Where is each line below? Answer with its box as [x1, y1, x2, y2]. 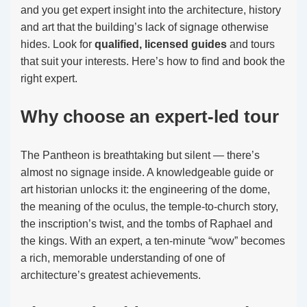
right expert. [21, 73, 77, 84]
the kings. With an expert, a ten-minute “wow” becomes [21, 235, 285, 247]
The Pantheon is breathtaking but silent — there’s [21, 149, 260, 161]
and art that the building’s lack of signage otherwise [21, 21, 269, 33]
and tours [227, 38, 275, 50]
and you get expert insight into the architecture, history [21, 4, 281, 16]
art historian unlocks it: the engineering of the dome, [21, 184, 270, 195]
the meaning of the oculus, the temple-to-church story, [21, 201, 278, 212]
